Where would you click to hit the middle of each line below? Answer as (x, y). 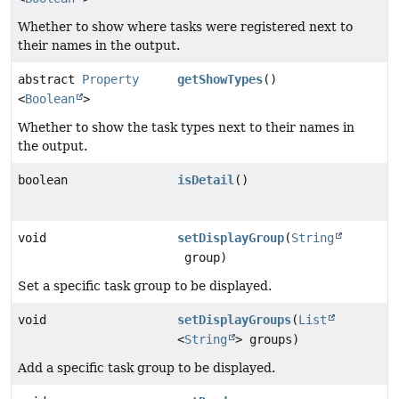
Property (110, 80)
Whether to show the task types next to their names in (186, 128)
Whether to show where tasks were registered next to (185, 27)
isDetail (206, 180)
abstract (50, 80)
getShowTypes (220, 80)
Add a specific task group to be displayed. (147, 368)
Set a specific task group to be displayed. (145, 286)
